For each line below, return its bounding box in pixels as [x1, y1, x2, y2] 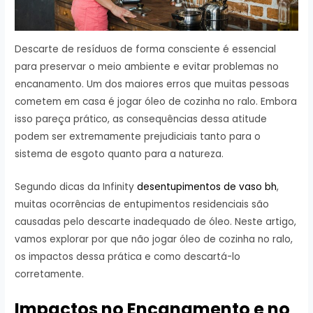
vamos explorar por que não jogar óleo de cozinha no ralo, [15, 232, 293, 246]
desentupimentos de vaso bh [137, 180, 277, 194]
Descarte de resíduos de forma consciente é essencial [15, 42, 277, 56]
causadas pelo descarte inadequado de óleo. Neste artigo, [15, 214, 297, 228]
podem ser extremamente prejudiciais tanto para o [15, 129, 261, 143]
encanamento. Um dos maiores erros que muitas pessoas [15, 77, 290, 91]
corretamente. [15, 267, 85, 281]
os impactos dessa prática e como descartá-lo [15, 249, 241, 263]
